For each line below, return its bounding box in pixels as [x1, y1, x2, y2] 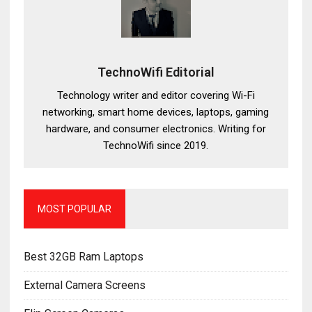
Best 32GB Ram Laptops [23, 250, 143, 263]
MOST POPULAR [37, 203, 111, 214]
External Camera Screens [23, 279, 146, 292]
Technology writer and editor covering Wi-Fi [56, 89, 255, 102]
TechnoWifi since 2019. [103, 139, 209, 152]
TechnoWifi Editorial [97, 65, 214, 79]
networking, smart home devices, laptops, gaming [42, 106, 270, 118]
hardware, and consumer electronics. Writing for [45, 123, 266, 135]
